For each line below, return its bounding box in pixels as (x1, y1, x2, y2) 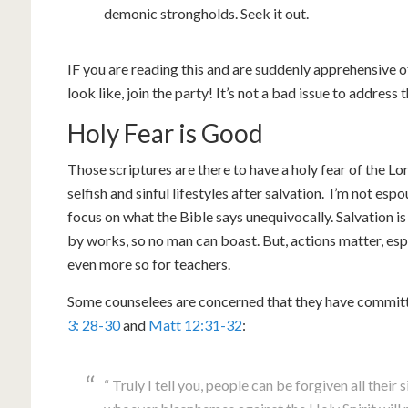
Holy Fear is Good (67, 117, 263, 148)
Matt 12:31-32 (148, 316, 242, 333)
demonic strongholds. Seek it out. (104, 5, 309, 22)
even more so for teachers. (67, 255, 230, 272)
